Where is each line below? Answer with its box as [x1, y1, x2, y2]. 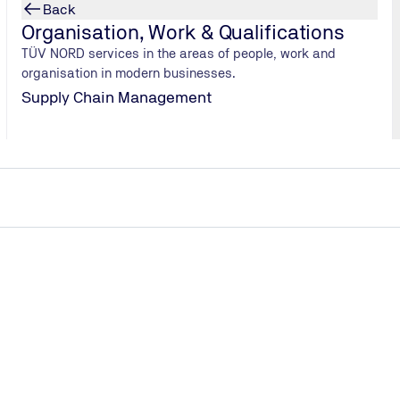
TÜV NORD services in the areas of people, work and [21, 46, 337, 61]
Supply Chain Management [21, 87, 212, 106]
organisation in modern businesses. [21, 65, 237, 80]
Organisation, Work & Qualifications [21, 20, 345, 44]
